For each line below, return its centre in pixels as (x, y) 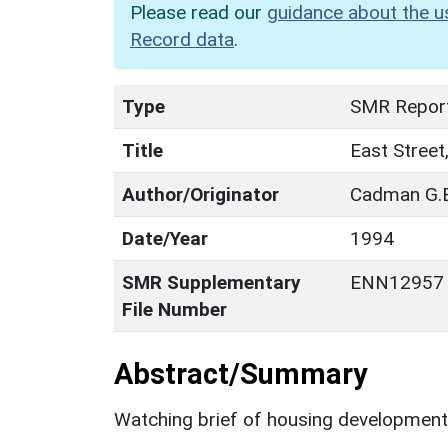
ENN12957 (397, 282)
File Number (174, 309)
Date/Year (165, 238)
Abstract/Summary (240, 373)
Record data (182, 39)
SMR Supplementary (211, 282)
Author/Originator (200, 194)
